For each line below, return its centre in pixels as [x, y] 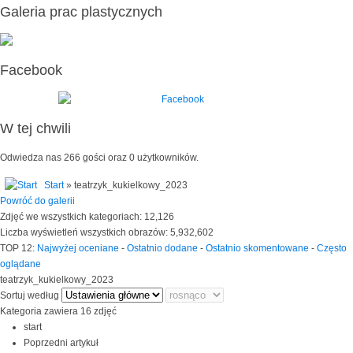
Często [332, 249]
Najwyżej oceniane [78, 249]
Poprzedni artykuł [61, 343]
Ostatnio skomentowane [257, 249]
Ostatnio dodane [162, 249]
